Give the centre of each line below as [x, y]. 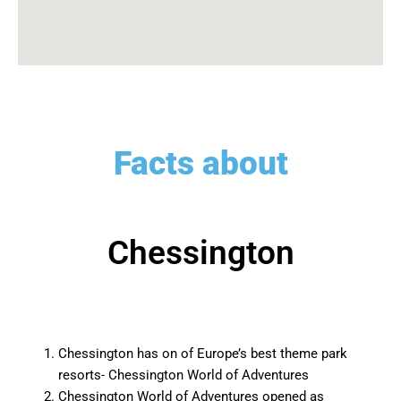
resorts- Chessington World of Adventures [183, 375]
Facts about [200, 164]
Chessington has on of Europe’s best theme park [203, 354]
